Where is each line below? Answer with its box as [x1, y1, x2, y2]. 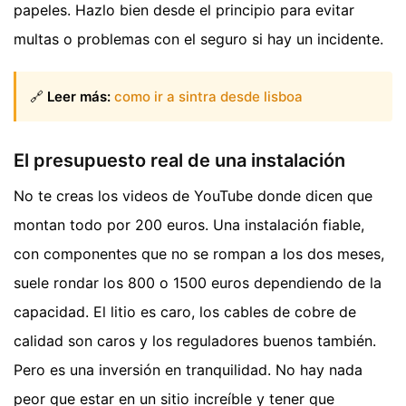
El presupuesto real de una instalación [14, 149, 345, 171]
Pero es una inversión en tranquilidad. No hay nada [14, 360, 362, 379]
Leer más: [47, 87, 111, 105]
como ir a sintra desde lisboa [114, 87, 303, 105]
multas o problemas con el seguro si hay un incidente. [14, 30, 383, 49]
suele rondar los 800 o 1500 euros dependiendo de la [14, 273, 382, 292]
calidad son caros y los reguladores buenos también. [14, 331, 376, 350]
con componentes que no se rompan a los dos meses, [14, 244, 384, 263]
